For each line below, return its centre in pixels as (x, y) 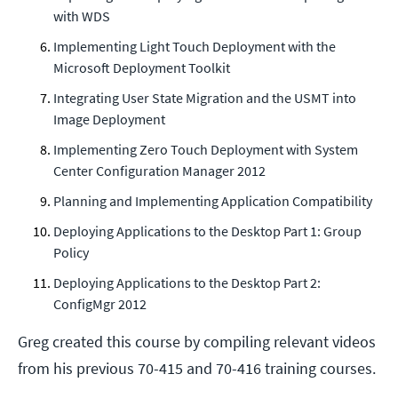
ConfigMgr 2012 (100, 304)
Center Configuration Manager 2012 (159, 171)
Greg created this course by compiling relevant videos (197, 342)
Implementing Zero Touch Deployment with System (206, 150)
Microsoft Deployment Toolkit (142, 68)
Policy (71, 253)
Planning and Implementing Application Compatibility (213, 201)
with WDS (82, 16)
